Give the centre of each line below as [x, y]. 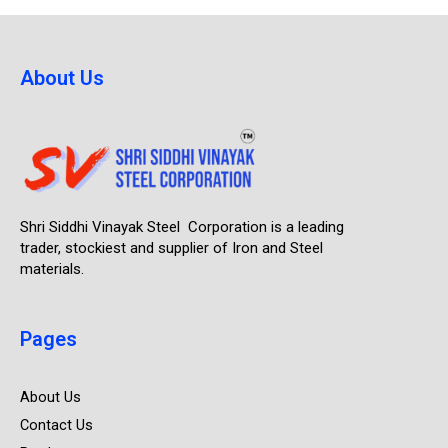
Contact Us [56, 425]
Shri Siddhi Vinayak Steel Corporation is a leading [182, 227]
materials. [52, 269]
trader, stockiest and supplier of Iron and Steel [171, 248]
